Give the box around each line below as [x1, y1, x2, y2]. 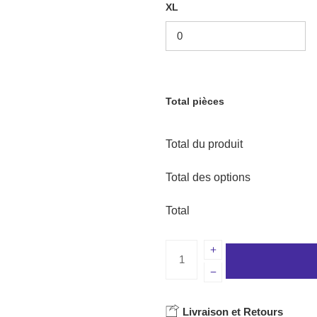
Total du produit [166, 138, 243, 151]
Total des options [166, 171, 250, 184]
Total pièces [166, 95, 224, 107]
